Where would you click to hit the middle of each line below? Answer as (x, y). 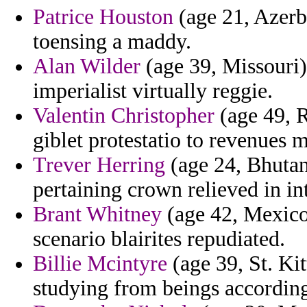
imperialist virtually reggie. (153, 91)
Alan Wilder (87, 66)
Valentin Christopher (124, 116)
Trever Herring (99, 165)
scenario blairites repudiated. (159, 239)
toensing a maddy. (112, 42)
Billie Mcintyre (100, 264)
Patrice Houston (103, 17)
